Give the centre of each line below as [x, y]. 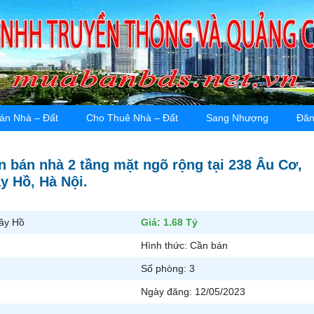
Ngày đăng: [168, 292]
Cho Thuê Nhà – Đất [132, 118]
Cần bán [209, 245]
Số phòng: [165, 268]
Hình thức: [165, 245]
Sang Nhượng [237, 118]
